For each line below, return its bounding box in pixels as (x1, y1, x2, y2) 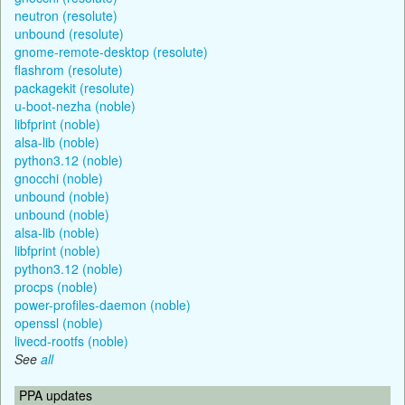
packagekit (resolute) (14, 78, 135, 97)
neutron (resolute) (14, 5, 118, 24)
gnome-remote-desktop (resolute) (14, 42, 208, 61)
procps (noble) (14, 277, 98, 296)
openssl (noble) (14, 313, 103, 332)
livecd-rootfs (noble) (14, 331, 128, 350)
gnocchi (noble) (14, 168, 103, 187)
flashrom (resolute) (14, 60, 123, 79)
